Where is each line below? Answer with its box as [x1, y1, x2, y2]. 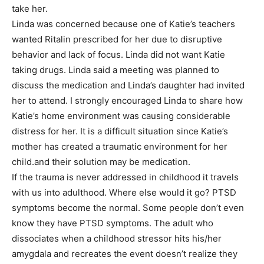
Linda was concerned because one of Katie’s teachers [12, 18, 235, 30]
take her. [12, 3, 48, 15]
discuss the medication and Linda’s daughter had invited [12, 80, 245, 91]
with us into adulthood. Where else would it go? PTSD [12, 187, 236, 199]
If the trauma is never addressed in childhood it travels [12, 171, 239, 183]
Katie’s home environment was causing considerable [12, 110, 230, 122]
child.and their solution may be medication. [12, 156, 190, 168]
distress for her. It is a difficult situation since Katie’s [12, 126, 228, 137]
